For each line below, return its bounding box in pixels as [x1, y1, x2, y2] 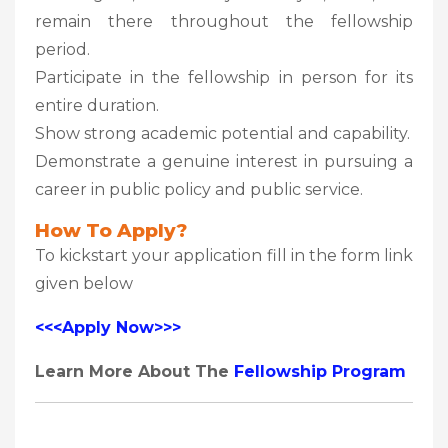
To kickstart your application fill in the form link [35, 245, 413, 265]
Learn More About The [35, 361, 234, 381]
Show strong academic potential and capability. [35, 123, 410, 143]
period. [35, 39, 90, 59]
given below [35, 273, 133, 293]
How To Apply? [35, 218, 187, 242]
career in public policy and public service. [35, 179, 363, 199]
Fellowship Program [234, 361, 406, 381]
